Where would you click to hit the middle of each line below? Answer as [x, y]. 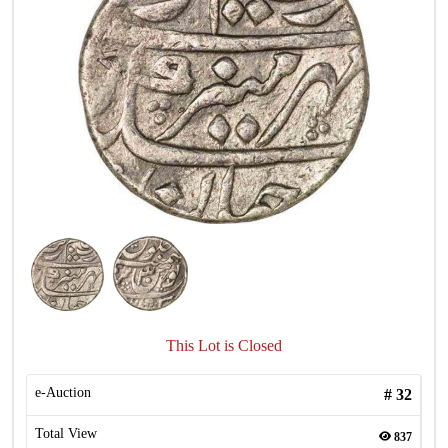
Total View [66, 433]
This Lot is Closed [224, 345]
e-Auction [63, 392]
